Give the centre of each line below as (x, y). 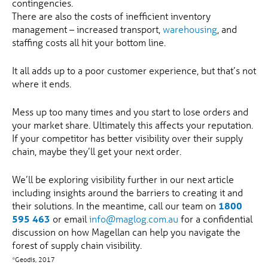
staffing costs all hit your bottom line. (89, 42)
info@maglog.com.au (134, 219)
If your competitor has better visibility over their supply (127, 138)
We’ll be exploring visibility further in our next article (123, 179)
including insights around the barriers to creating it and (127, 192)
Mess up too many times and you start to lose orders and (130, 112)
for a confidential (215, 219)
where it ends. (42, 83)
